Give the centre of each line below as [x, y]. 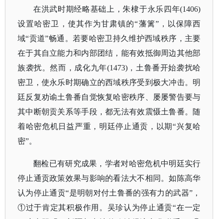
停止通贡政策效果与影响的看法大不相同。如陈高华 [109, 178]
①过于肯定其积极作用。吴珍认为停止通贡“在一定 [109, 208]
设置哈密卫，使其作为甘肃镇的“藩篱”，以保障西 [109, 24]
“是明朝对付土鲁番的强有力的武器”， [133, 193]
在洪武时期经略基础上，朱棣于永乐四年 [107, 9]
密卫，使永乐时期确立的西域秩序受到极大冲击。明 [109, 82]
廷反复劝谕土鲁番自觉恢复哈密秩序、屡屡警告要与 [109, 97]
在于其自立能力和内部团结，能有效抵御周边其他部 [109, 53]
